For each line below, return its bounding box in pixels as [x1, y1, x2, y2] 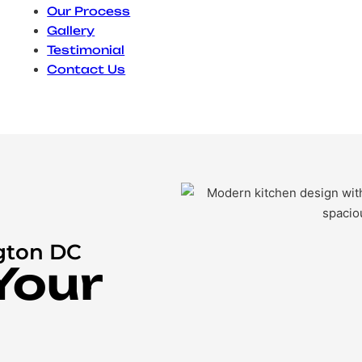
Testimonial [47, 43, 125, 57]
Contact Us [47, 62, 126, 76]
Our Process [47, 4, 131, 18]
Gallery [47, 23, 95, 37]
